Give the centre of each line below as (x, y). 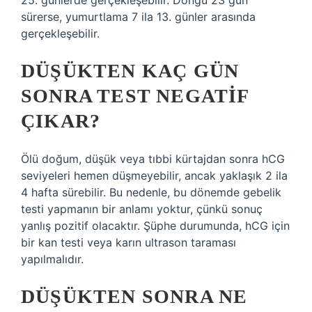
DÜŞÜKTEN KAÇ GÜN (130, 71)
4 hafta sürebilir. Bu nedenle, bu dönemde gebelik (151, 192)
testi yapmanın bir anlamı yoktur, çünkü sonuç (142, 209)
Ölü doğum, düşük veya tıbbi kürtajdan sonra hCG (153, 159)
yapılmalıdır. (52, 259)
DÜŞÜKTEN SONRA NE (134, 296)
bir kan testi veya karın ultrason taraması (128, 242)
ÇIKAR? (61, 121)
